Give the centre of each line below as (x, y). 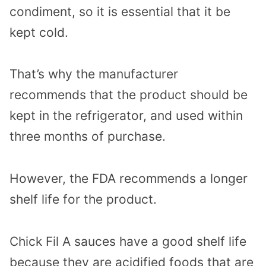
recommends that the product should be (129, 95)
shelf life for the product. (83, 199)
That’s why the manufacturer (94, 74)
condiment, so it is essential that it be (120, 11)
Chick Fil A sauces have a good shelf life (128, 241)
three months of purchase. (88, 137)
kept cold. (39, 32)
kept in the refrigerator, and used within (126, 116)
